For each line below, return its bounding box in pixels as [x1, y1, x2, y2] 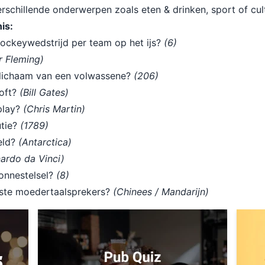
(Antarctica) [18, 136, 72, 148]
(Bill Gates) [20, 86, 69, 98]
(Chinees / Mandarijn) [113, 186, 209, 198]
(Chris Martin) [23, 103, 85, 115]
